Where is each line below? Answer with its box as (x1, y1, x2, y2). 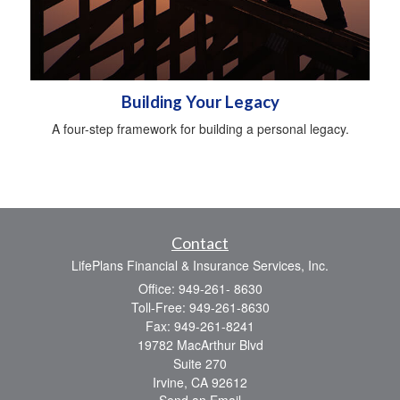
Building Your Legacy (121, 92, 279, 112)
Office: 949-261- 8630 (137, 279, 262, 298)
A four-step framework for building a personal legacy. (51, 120, 349, 138)
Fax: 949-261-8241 (146, 317, 254, 336)
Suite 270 (173, 354, 227, 373)
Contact (171, 233, 229, 254)
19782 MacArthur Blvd (137, 336, 263, 354)
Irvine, (153, 373, 187, 392)
